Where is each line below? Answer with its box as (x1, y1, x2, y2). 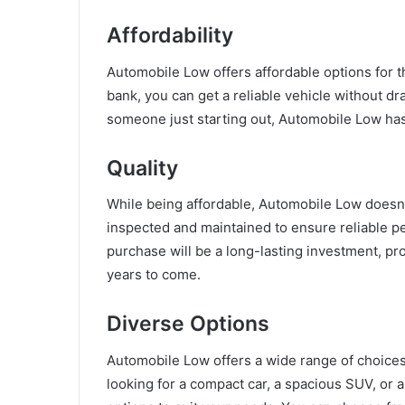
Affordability (107, 23, 233, 49)
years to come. (107, 266, 201, 284)
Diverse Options (107, 311, 269, 337)
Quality (107, 155, 178, 181)
